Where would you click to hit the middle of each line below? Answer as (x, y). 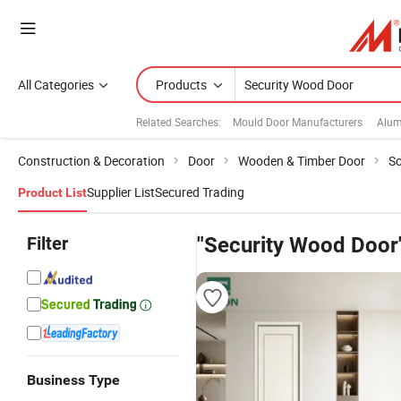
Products (181, 85)
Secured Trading (200, 192)
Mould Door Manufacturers (298, 121)
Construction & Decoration (91, 161)
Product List (52, 192)
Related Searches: (179, 121)
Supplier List (121, 192)
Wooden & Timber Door (302, 161)
